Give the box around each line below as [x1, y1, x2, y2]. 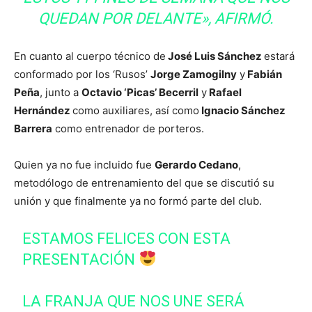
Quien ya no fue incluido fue [14, 158, 155, 171]
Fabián [245, 68, 282, 81]
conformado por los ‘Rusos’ [14, 68, 150, 81]
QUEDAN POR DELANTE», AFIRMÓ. [38, 10, 274, 27]
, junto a [40, 86, 81, 99]
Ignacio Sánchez [199, 104, 286, 117]
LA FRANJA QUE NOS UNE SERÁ [22, 292, 245, 310]
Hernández [14, 104, 72, 117]
